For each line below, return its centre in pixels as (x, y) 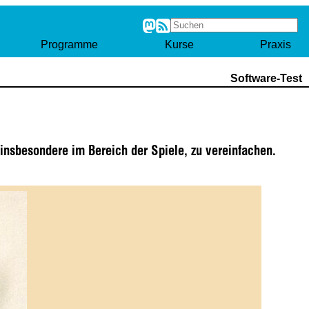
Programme (70, 44)
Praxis (275, 44)
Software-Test (266, 78)
